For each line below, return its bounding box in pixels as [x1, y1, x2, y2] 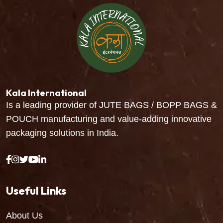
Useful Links [6, 184, 66, 198]
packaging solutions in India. [6, 128, 118, 138]
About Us [6, 211, 43, 221]
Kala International [6, 87, 87, 99]
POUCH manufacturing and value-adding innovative [6, 114, 212, 124]
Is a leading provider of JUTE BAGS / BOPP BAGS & [6, 100, 217, 110]
